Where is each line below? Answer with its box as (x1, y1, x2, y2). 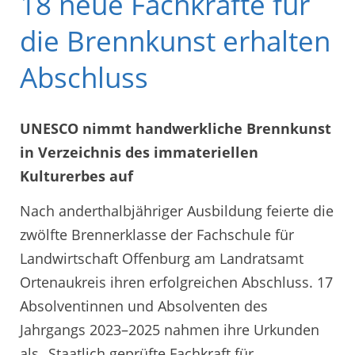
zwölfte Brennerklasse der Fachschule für (20, 224, 294, 244)
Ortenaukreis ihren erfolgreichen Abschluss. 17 (20, 272, 333, 292)
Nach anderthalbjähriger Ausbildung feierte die (20, 200, 334, 220)
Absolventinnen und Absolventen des (20, 296, 268, 315)
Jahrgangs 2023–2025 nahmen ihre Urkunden (20, 319, 319, 339)
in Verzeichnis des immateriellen (20, 143, 258, 162)
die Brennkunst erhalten (20, 22, 330, 59)
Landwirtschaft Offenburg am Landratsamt (20, 248, 303, 268)
